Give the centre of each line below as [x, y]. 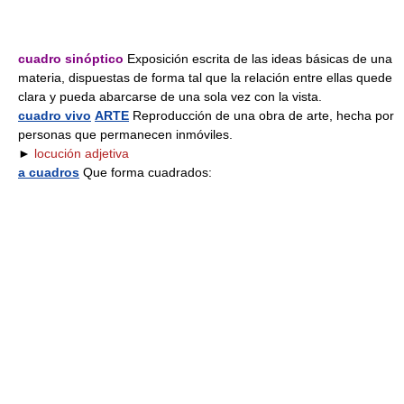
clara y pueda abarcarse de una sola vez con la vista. [170, 96]
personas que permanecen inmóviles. [125, 134]
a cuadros [49, 172]
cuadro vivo [55, 115]
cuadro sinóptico [71, 59]
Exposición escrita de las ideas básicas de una [258, 59]
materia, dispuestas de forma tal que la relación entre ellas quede [205, 78]
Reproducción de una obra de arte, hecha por [262, 115]
